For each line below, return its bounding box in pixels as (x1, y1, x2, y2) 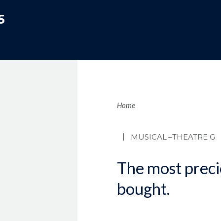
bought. (116, 179, 170, 198)
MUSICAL (130, 132, 167, 142)
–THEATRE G (168, 132, 215, 142)
